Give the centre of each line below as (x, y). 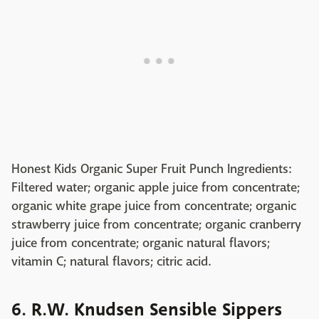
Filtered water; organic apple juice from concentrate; (156, 188)
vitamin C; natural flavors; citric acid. (111, 262)
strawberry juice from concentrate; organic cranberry (156, 225)
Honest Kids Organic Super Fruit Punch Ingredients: (151, 169)
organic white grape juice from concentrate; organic (154, 206)
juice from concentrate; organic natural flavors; (141, 244)
